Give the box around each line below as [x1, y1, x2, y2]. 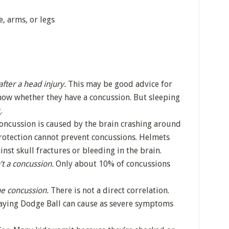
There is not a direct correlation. [49, 186, 169, 195]
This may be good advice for [66, 79, 172, 89]
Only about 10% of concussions [54, 159, 170, 169]
